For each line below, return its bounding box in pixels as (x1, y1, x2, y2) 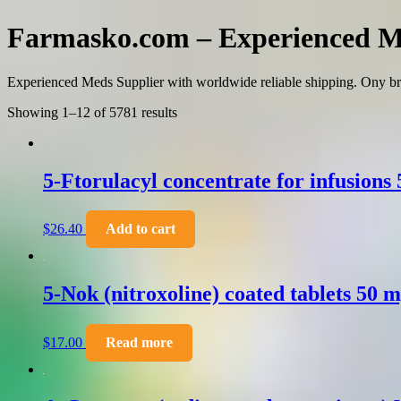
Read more (106, 335, 173, 351)
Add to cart (106, 221, 175, 237)
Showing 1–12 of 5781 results (7, 104, 177, 120)
